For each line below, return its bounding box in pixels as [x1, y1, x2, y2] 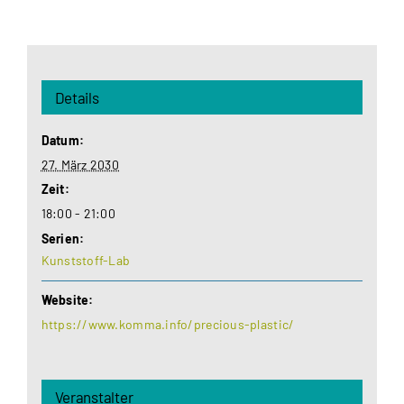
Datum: [41, 133, 85, 149]
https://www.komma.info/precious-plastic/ [41, 317, 295, 333]
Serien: [41, 231, 85, 247]
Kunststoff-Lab [41, 252, 131, 269]
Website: [41, 292, 94, 308]
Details [54, 88, 99, 107]
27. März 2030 [41, 157, 120, 173]
